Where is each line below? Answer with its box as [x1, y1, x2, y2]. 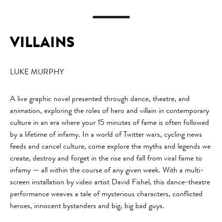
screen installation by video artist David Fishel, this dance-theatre [10, 176, 210, 188]
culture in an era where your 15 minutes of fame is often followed [10, 116, 209, 128]
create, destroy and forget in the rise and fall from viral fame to [10, 152, 202, 164]
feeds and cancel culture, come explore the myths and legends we [10, 140, 211, 152]
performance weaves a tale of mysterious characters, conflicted [10, 188, 203, 200]
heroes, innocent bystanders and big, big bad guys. [10, 200, 165, 212]
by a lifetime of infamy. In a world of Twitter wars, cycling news [10, 128, 202, 140]
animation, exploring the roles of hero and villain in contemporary [10, 105, 209, 116]
